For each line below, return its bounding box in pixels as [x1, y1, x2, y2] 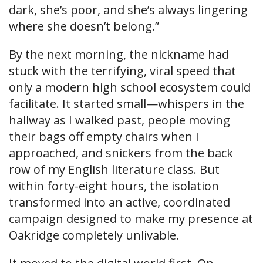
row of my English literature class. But [9, 161, 220, 178]
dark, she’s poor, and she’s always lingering [9, 2, 248, 18]
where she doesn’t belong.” [9, 18, 159, 35]
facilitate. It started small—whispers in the [9, 96, 244, 112]
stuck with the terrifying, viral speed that [9, 63, 236, 79]
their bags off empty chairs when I [9, 129, 199, 145]
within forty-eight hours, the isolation [9, 178, 219, 194]
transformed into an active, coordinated [9, 194, 230, 211]
